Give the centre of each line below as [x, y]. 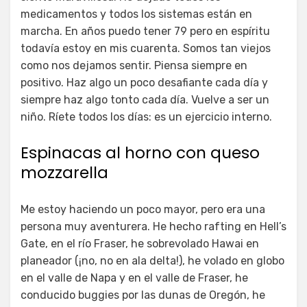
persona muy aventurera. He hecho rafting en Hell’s [153, 226]
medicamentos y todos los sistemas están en [136, 14]
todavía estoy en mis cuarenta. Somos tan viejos [146, 48]
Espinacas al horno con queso [140, 152]
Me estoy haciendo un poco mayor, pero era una [143, 209]
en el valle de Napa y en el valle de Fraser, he [134, 278]
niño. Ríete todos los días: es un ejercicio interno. [146, 116]
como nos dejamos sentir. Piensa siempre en [134, 65]
